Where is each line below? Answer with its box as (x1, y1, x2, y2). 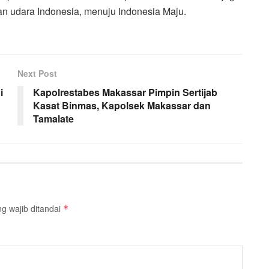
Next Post (17, 67, 57, 79)
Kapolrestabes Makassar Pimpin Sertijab (33, 85, 217, 99)
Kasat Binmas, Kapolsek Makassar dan (33, 98, 211, 112)
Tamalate (33, 111, 74, 125)
